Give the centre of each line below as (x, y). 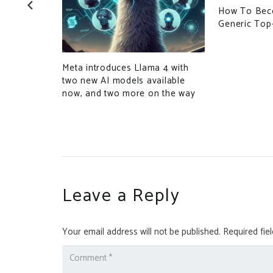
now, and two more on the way (129, 94)
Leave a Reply (124, 196)
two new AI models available (124, 81)
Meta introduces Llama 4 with (126, 68)
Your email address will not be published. (141, 232)
